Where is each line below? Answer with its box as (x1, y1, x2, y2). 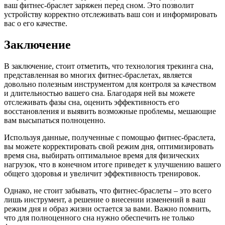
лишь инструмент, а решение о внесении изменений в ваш (4, 195, 205, 204)
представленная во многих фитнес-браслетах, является (4, 71, 192, 80)
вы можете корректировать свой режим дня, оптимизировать (4, 142, 213, 151)
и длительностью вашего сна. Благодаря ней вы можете (4, 89, 195, 98)
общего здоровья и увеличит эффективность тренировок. (4, 169, 200, 178)
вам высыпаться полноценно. (4, 116, 105, 125)
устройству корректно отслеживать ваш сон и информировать (4, 10, 217, 19)
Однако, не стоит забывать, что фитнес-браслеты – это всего (4, 186, 211, 195)
